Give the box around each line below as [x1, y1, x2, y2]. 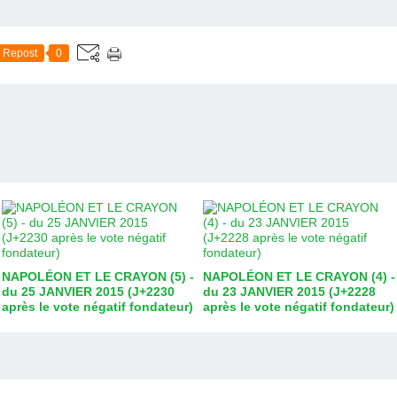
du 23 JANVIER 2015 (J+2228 [203, 284, 376, 299]
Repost [3, 46, 37, 59]
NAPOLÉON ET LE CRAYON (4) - [203, 269, 395, 284]
